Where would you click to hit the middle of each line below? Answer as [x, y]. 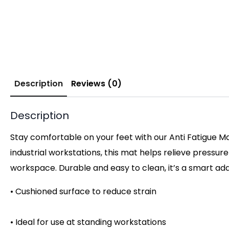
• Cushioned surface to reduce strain [83, 191]
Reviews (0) [96, 83]
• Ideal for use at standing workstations [88, 222]
